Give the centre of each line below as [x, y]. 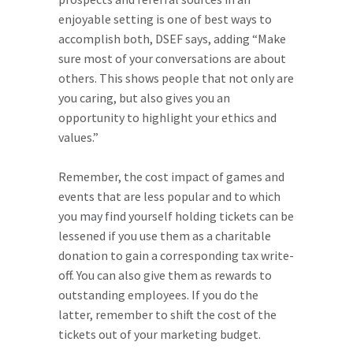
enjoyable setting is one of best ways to [165, 19]
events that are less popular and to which [169, 196]
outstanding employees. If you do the [158, 295]
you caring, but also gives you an [144, 98]
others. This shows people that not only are [176, 78]
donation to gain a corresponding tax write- [176, 255]
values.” [78, 137]
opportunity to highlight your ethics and [167, 117]
